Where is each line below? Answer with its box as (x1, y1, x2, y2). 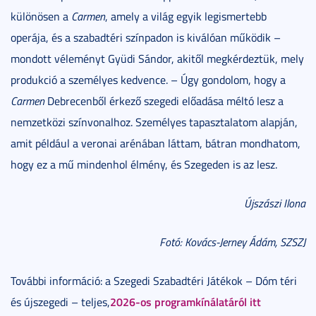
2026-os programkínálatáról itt (110, 293, 261, 310)
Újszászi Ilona (244, 195, 305, 212)
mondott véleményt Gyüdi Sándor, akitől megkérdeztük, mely (11, 51, 304, 67)
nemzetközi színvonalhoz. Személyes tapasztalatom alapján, (11, 114, 298, 130)
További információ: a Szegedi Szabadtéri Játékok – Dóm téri (11, 273, 297, 289)
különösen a (11, 8, 71, 25)
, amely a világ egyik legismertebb (105, 8, 267, 25)
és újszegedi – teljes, (11, 294, 110, 310)
